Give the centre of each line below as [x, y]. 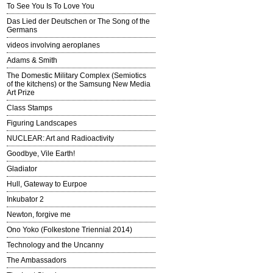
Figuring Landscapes [42, 123]
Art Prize [21, 93]
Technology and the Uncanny [55, 245]
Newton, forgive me [39, 215]
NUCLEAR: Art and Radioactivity [60, 139]
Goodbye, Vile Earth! [41, 154]
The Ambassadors [37, 261]
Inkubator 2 [25, 200]
